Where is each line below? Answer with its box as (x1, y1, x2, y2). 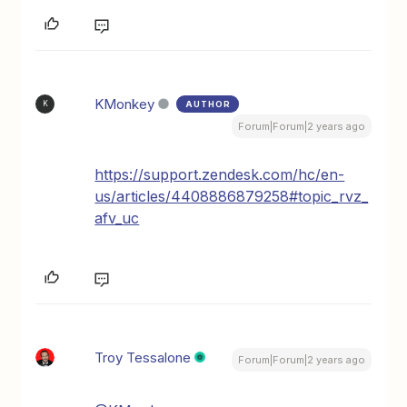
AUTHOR (185, 98, 232, 109)
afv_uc (94, 208, 140, 227)
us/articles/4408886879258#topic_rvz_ (94, 186, 369, 205)
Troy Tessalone (94, 348, 192, 366)
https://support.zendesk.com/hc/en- (94, 164, 345, 184)
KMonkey (94, 94, 155, 113)
